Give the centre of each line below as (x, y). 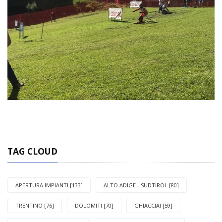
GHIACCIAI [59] (153, 206)
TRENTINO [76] (35, 206)
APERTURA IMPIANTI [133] (49, 185)
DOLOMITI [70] (94, 206)
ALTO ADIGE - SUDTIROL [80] (141, 185)
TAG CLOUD (32, 151)
